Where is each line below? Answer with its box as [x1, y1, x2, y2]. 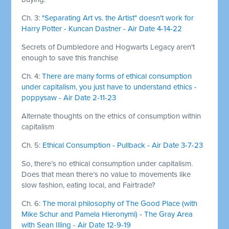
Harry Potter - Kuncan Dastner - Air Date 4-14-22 [21, 24, 182, 33]
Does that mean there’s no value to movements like [21, 169, 191, 179]
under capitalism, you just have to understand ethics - [21, 82, 197, 91]
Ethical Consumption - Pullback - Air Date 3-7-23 [42, 140, 203, 150]
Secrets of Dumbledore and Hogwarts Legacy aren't [21, 42, 195, 52]
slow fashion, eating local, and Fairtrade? [21, 180, 156, 190]
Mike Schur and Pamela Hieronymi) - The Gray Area [21, 209, 193, 219]
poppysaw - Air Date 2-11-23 [21, 93, 117, 102]
